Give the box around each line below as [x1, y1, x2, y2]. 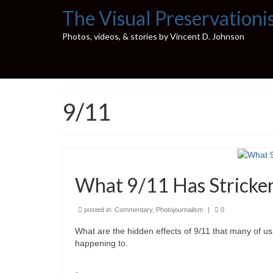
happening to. [75, 238, 128, 249]
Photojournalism [156, 206, 203, 214]
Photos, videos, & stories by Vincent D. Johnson [62, 31, 244, 41]
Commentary [115, 206, 152, 214]
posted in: [82, 206, 115, 214]
